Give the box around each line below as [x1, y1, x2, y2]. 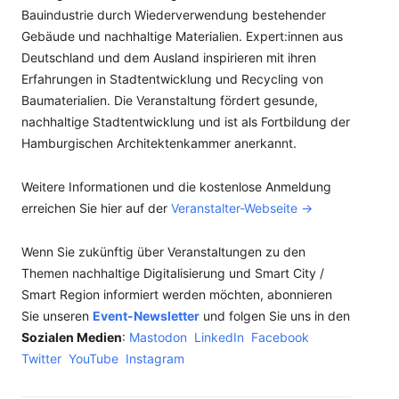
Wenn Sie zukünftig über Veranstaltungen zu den [21, 244, 305, 259]
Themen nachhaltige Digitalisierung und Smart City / [21, 265, 324, 281]
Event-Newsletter [93, 308, 199, 323]
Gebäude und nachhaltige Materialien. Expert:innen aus [21, 28, 343, 44]
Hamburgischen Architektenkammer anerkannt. [21, 135, 297, 151]
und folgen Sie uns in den [199, 308, 350, 323]
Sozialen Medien [21, 330, 122, 345]
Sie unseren [21, 308, 93, 323]
